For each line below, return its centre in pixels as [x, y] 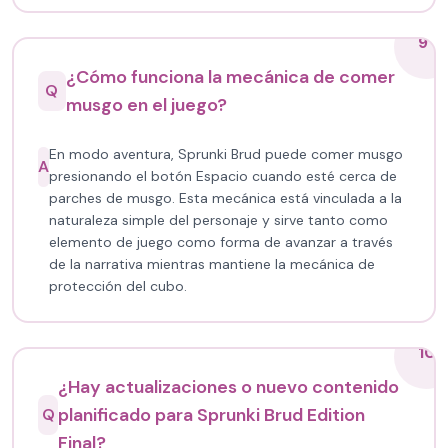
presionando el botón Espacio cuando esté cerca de [223, 176]
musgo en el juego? [146, 105]
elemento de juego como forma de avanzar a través [221, 242]
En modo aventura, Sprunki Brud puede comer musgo [226, 154]
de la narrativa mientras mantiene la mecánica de [212, 264]
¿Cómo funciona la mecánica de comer [230, 77]
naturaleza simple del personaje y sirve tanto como [218, 220]
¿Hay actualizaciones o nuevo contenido [228, 387]
